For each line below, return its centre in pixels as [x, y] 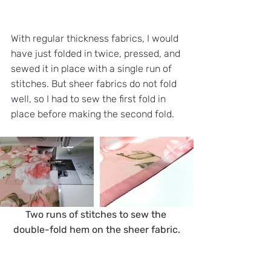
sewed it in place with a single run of [93, 68]
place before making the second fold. [94, 114]
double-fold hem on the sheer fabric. [97, 230]
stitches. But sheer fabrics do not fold [95, 83]
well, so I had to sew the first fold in [90, 99]
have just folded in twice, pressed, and [97, 53]
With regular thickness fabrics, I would [96, 38]
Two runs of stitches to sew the [97, 214]
